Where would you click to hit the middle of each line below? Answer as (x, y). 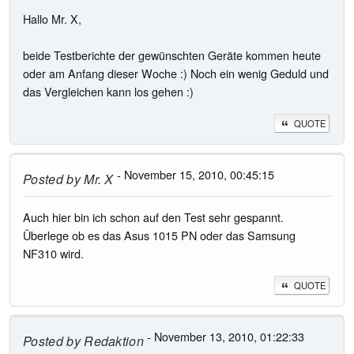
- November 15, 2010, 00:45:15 (194, 174)
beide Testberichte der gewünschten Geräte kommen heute (172, 55)
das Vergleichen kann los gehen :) (108, 92)
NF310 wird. (53, 254)
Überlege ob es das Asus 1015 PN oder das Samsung (159, 235)
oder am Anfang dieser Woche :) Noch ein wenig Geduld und (176, 73)
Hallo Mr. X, (52, 19)
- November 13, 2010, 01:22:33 (224, 336)
